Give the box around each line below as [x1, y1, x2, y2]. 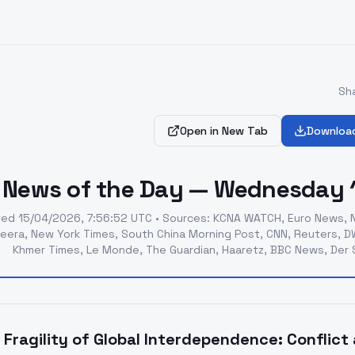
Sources [162, 211, 207, 225]
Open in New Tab [179, 124, 268, 138]
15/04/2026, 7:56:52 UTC [18, 211, 152, 225]
